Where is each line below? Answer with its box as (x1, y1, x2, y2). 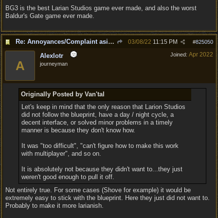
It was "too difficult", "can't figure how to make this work (21, 142, 179, 149)
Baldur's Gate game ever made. (5, 12, 94, 19)
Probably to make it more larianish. (5, 202, 104, 209)
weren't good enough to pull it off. (21, 173, 114, 181)
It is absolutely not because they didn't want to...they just (21, 165, 182, 173)
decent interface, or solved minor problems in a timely (21, 119, 173, 126)
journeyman (40, 61, 68, 67)
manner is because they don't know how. (21, 127, 135, 134)
